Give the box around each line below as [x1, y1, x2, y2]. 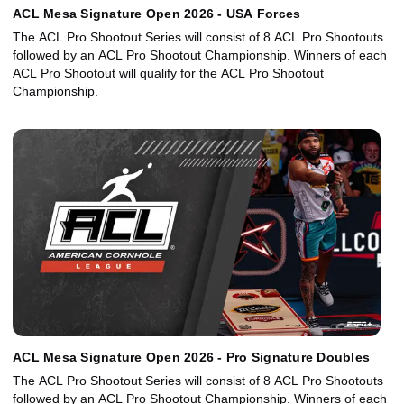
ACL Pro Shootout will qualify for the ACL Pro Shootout [13, 65, 324, 80]
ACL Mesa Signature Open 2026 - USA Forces [13, 5, 301, 21]
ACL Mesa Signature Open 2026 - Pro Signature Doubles [13, 350, 370, 365]
